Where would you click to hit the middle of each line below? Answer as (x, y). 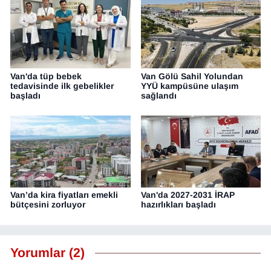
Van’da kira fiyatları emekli (64, 195)
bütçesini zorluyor (48, 205)
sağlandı (158, 95)
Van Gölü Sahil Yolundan (192, 76)
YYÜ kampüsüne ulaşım (189, 86)
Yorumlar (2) (47, 253)
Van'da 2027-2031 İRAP (188, 195)
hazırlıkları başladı (178, 205)
